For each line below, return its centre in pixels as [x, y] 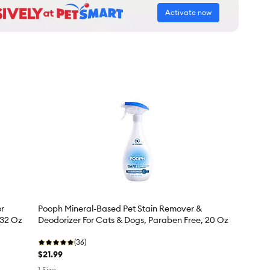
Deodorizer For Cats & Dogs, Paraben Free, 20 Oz [133, 220]
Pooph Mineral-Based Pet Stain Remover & [120, 209]
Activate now [188, 13]
